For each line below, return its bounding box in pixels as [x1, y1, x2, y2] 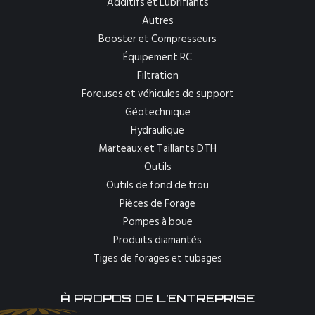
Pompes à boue [122, 213, 193, 231]
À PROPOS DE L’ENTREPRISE [60, 291, 255, 305]
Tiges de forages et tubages [93, 250, 222, 267]
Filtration [136, 67, 179, 84]
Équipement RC [123, 49, 192, 66]
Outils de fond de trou [106, 176, 209, 194]
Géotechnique [124, 103, 191, 121]
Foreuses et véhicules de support [81, 85, 234, 103]
